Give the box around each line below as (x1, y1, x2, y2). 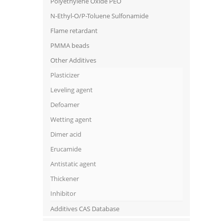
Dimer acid (50, 130, 81, 139)
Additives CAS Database (50, 204, 119, 214)
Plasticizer (50, 71, 79, 80)
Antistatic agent (50, 159, 96, 169)
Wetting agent (50, 115, 92, 124)
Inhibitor (50, 189, 76, 198)
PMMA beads (50, 41, 89, 50)
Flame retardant (50, 26, 98, 36)
